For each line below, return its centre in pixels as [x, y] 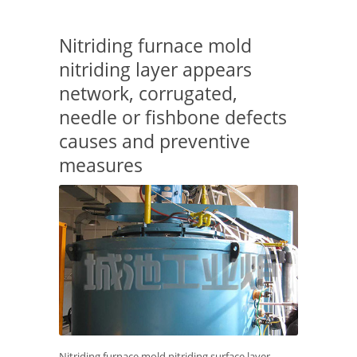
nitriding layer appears [155, 69]
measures [101, 165]
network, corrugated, [148, 93]
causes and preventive [155, 141]
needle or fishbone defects [173, 117]
